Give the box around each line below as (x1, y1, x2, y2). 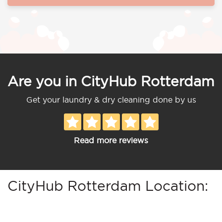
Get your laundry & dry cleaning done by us (26, 95, 196, 104)
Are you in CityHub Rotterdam (7, 73, 215, 89)
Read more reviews (74, 135, 148, 145)
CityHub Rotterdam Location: (7, 178, 208, 193)
